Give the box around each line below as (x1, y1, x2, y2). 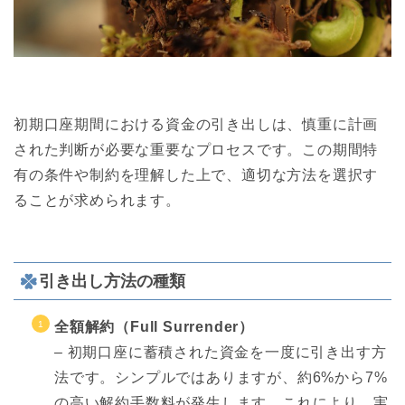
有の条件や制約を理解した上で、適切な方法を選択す (14, 166, 379, 183)
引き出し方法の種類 (39, 271, 185, 291)
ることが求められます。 (14, 192, 181, 208)
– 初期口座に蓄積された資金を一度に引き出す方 (54, 344, 387, 361)
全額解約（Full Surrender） (54, 319, 255, 335)
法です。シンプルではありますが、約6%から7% (54, 370, 388, 386)
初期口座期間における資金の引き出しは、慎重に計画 (14, 116, 379, 132)
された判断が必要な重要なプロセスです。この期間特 (14, 141, 379, 157)
